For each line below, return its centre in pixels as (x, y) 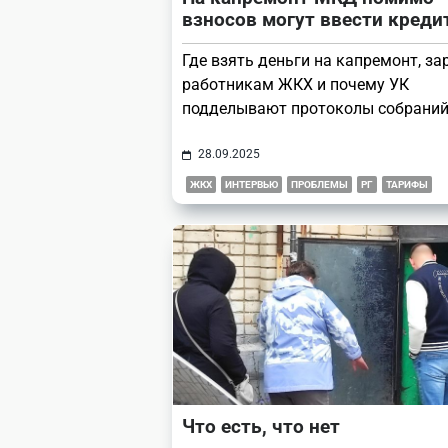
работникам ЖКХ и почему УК (295, 85)
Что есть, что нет (261, 427)
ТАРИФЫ (407, 185)
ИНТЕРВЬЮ (251, 185)
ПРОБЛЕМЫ (319, 185)
